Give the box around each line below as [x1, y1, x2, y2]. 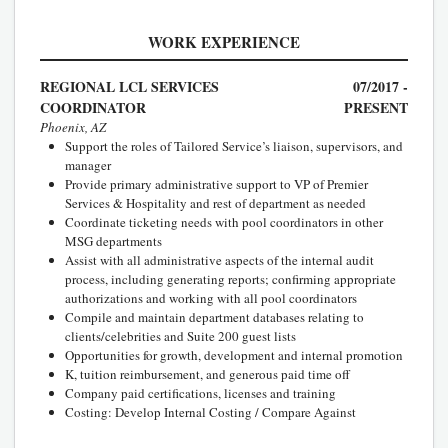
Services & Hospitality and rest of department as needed [65, 193, 366, 212]
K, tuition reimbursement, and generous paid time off [65, 364, 350, 383]
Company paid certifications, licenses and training [65, 383, 336, 402]
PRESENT [344, 96, 408, 118]
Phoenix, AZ [40, 117, 106, 136]
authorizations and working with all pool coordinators [65, 288, 357, 307]
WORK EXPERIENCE [148, 30, 300, 53]
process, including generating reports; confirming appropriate [65, 269, 396, 288]
